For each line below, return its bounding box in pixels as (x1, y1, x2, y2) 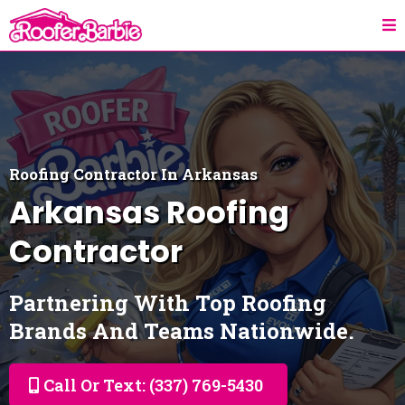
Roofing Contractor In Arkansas (9, 164, 258, 184)
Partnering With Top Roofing (9, 288, 326, 317)
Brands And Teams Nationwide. (9, 316, 354, 345)
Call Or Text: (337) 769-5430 (43, 374, 263, 396)
